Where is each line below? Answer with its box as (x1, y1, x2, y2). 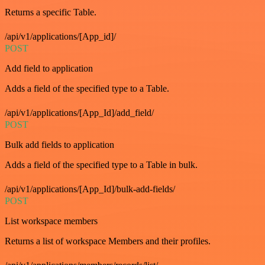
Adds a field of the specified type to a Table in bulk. (5, 160, 198, 170)
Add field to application (5, 63, 93, 74)
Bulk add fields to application (5, 140, 114, 150)
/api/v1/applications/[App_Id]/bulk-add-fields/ (5, 184, 175, 195)
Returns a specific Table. (5, 7, 96, 18)
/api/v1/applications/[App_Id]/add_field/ (5, 108, 154, 118)
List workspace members (5, 216, 98, 227)
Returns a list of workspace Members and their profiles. (5, 236, 211, 247)
